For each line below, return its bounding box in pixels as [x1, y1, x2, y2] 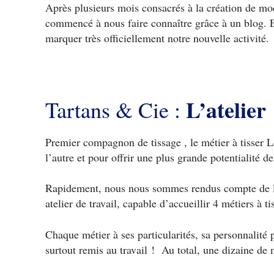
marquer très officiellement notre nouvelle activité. [45, 31, 269, 46]
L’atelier [185, 93, 266, 125]
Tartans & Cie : [45, 94, 186, 124]
